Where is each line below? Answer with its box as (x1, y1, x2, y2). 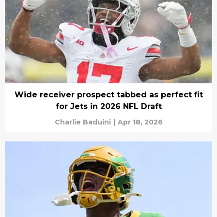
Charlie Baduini (54, 118, 111, 127)
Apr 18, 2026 (117, 118, 163, 127)
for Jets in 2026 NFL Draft (55, 102, 162, 111)
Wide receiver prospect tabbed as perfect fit (14, 90, 203, 100)
